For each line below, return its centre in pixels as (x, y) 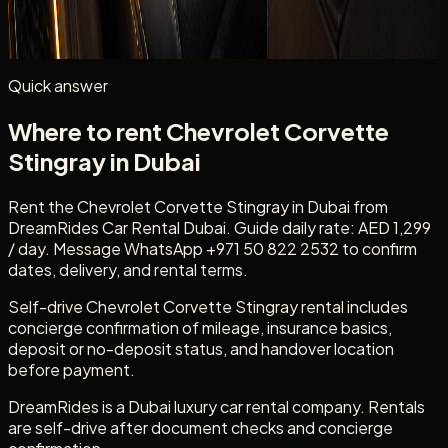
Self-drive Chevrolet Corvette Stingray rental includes (208, 306)
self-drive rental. (69, 48)
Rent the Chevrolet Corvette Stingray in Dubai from (198, 206)
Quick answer (58, 85)
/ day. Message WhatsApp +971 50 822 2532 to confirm (212, 248)
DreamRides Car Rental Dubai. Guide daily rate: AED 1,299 (219, 227)
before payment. (71, 369)
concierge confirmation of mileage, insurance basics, (200, 327)
